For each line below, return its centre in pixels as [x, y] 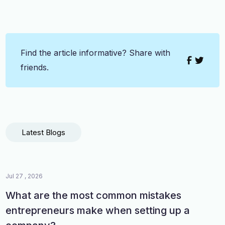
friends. [35, 67]
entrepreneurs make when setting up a [98, 210]
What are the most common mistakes [94, 195]
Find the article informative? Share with [96, 52]
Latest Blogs [44, 132]
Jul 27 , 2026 [24, 176]
